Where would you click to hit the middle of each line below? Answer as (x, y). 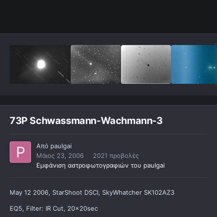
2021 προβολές (116, 156)
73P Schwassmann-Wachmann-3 (86, 121)
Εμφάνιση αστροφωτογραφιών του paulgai (101, 165)
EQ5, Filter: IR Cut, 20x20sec (54, 209)
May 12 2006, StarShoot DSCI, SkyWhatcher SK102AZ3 (92, 193)
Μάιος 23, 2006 (60, 156)
